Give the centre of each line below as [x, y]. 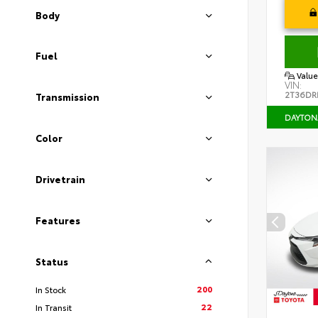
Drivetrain [60, 179]
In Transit [54, 307]
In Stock [51, 289]
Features [58, 220]
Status [52, 261]
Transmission [67, 97]
